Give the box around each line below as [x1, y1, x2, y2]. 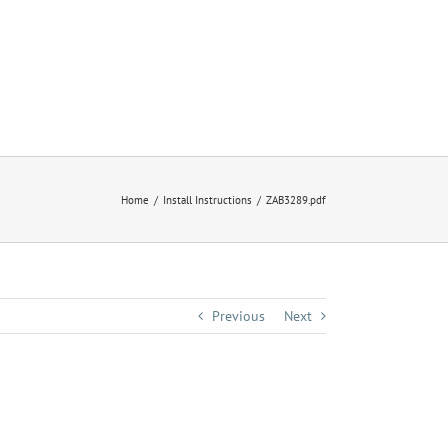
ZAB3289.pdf [266, 192, 326, 207]
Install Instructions [163, 192, 252, 207]
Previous [212, 307, 265, 325]
